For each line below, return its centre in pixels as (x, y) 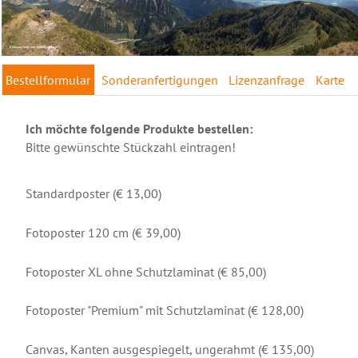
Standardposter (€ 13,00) (93, 194)
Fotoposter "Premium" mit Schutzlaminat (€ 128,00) (164, 310)
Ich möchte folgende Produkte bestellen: (139, 128)
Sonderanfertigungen (159, 80)
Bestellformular (48, 80)
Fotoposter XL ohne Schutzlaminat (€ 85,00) (145, 271)
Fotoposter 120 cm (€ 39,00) (103, 233)
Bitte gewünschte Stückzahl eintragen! (130, 147)
